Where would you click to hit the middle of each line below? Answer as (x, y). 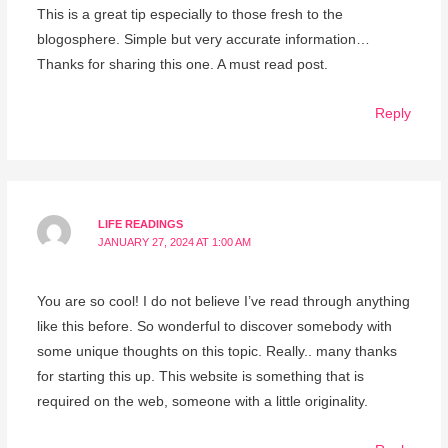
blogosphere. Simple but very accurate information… (203, 40)
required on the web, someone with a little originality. (202, 402)
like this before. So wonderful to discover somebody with (214, 327)
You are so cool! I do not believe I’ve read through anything (223, 302)
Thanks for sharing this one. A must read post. (182, 65)
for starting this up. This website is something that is (200, 377)
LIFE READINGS (141, 224)
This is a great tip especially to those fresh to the (189, 15)
